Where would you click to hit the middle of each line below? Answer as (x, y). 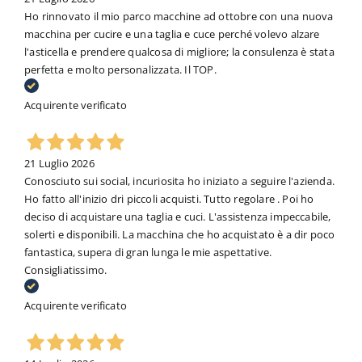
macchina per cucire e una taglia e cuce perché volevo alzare (172, 34)
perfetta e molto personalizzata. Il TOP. (120, 70)
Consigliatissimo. (65, 270)
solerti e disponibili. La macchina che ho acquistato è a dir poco (179, 235)
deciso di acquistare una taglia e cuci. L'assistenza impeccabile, (177, 217)
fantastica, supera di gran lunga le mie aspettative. (148, 253)
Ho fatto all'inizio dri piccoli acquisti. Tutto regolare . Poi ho (169, 199)
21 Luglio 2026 (59, 164)
